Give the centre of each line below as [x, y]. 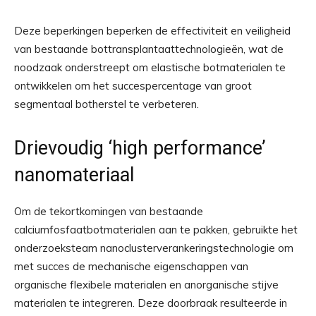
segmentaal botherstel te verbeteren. [107, 104]
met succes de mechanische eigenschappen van [131, 267]
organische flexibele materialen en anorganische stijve [146, 285]
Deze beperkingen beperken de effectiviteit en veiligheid [152, 31]
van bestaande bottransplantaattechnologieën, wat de [149, 49]
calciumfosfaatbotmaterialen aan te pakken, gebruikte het [156, 230]
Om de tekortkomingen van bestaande [109, 212]
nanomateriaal [74, 175]
